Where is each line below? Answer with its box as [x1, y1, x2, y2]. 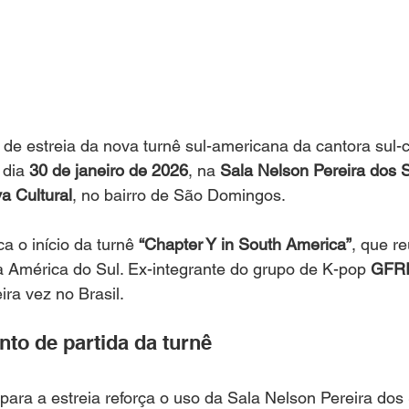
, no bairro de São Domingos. [72, 185, 286, 204]
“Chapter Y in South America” [139, 235, 351, 254]
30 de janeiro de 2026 [29, 161, 188, 180]
